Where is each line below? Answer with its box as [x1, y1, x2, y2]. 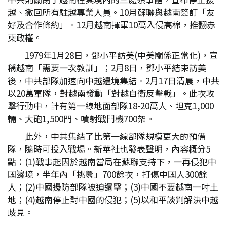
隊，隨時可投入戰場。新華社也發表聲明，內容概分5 [8, 142, 210, 155]
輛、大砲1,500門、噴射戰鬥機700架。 [8, 112, 155, 125]
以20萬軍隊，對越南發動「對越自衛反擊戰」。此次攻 [8, 87, 215, 99]
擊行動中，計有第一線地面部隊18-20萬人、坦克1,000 [8, 99, 214, 112]
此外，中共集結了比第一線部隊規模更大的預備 [25, 130, 206, 142]
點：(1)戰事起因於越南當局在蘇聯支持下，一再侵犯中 [8, 155, 216, 168]
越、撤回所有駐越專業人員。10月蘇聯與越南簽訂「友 [8, 6, 215, 18]
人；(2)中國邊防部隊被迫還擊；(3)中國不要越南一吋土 [8, 180, 218, 193]
